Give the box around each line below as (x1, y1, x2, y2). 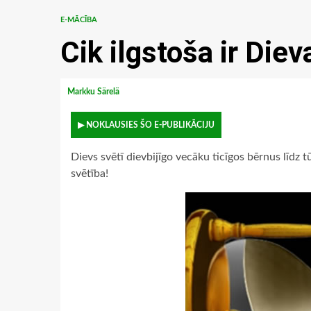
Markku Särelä (67, 87, 121, 96)
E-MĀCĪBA (60, 16, 97, 24)
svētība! (71, 168, 108, 179)
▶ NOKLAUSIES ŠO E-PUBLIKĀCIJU (78, 121, 215, 129)
